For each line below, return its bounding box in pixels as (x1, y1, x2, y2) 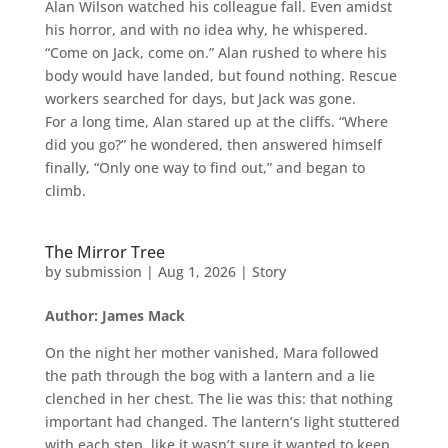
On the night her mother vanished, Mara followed (44, 342, 379, 362)
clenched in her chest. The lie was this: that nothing (44, 388, 393, 408)
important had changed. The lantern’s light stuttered (44, 411, 400, 431)
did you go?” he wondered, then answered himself (44, 134, 382, 154)
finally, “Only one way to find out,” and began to (44, 157, 365, 177)
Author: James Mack (44, 305, 185, 325)
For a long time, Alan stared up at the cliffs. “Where (44, 111, 388, 131)
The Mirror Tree (44, 240, 165, 263)
